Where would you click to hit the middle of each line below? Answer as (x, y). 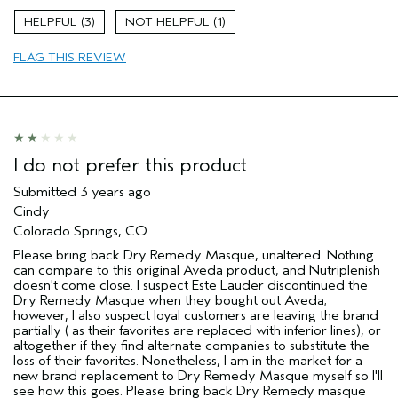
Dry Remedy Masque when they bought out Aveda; (170, 300)
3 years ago (115, 191)
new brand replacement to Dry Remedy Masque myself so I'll (198, 375)
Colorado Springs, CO (80, 231)
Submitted (47, 191)
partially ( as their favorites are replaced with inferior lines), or (197, 330)
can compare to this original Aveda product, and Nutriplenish (197, 270)
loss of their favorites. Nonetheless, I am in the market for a (188, 360)
